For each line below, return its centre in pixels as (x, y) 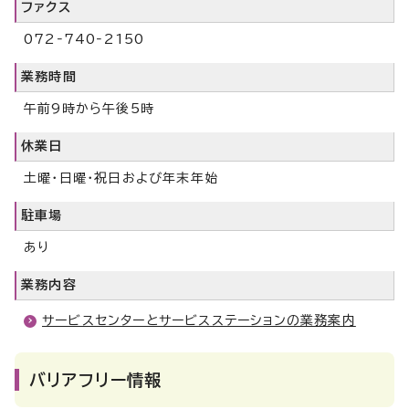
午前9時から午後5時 (89, 109)
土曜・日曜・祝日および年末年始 (121, 178)
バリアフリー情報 (96, 380)
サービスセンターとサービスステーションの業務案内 (199, 320)
